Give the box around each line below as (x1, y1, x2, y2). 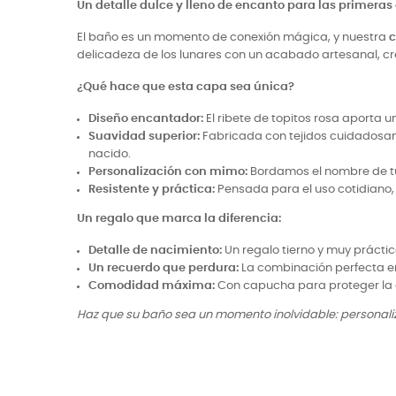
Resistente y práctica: (88, 184, 215, 195)
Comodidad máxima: (88, 280, 215, 292)
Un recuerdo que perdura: (88, 263, 239, 274)
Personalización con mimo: (88, 166, 247, 178)
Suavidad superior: (88, 131, 200, 142)
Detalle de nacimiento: (88, 245, 222, 256)
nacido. (88, 148, 131, 160)
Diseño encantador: (88, 113, 203, 125)
